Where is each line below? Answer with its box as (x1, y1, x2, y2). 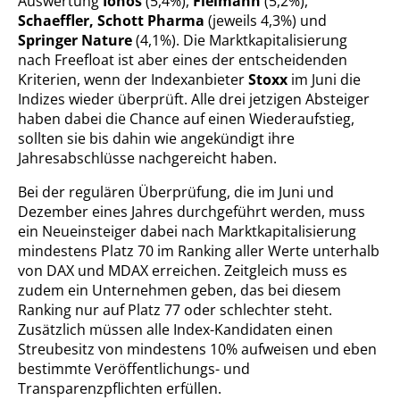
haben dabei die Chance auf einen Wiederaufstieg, (18, 109, 354, 129)
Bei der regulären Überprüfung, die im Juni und (18, 182, 334, 203)
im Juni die (287, 70, 361, 90)
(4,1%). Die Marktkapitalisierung (132, 30, 347, 51)
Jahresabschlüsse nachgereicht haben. (18, 148, 277, 169)
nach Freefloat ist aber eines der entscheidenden (18, 50, 347, 71)
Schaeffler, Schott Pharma (18, 11, 204, 31)
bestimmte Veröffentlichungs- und (18, 359, 250, 379)
